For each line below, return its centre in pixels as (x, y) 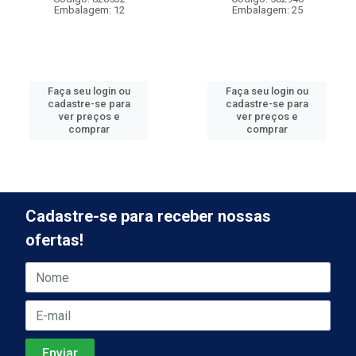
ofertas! (54, 240)
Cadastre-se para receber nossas (148, 216)
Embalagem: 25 (267, 10)
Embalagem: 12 (89, 10)
